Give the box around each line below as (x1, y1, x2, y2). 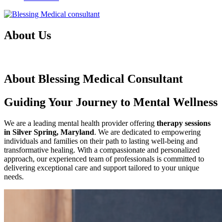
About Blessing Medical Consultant (4, 72, 183, 86)
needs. (4, 172, 24, 181)
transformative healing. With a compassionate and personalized (4, 146, 200, 155)
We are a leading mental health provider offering (4, 119, 157, 128)
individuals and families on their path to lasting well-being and (4, 137, 198, 146)
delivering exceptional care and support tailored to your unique (4, 164, 199, 172)
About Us (4, 28, 51, 42)
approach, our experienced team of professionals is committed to (4, 155, 204, 164)
